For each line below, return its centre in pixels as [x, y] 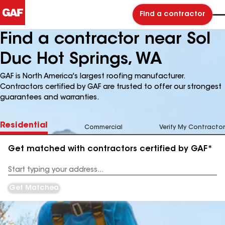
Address [21, 174]
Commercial [103, 128]
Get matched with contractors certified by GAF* [110, 149]
